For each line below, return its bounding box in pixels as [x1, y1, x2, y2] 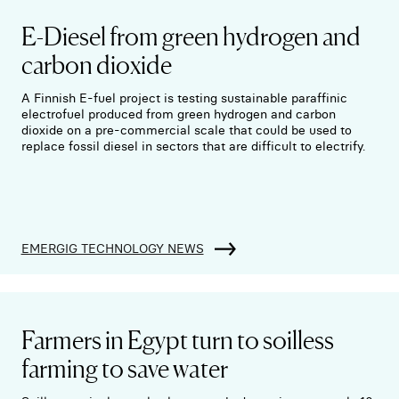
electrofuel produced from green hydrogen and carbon [20, 106, 336, 123]
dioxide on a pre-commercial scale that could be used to [20, 122, 352, 139]
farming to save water [20, 348, 228, 385]
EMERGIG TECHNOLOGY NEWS [20, 240, 204, 256]
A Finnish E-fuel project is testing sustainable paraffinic [20, 90, 347, 107]
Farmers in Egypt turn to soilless [20, 320, 334, 356]
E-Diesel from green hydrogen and [20, 17, 361, 53]
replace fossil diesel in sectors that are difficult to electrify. [20, 138, 365, 155]
